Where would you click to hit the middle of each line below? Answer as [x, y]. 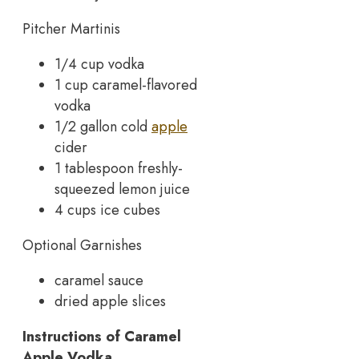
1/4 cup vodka [99, 64]
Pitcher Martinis [71, 28]
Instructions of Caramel [102, 336]
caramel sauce [99, 280]
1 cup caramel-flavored [126, 85]
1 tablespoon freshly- [119, 168]
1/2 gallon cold [103, 126]
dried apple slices [110, 301]
